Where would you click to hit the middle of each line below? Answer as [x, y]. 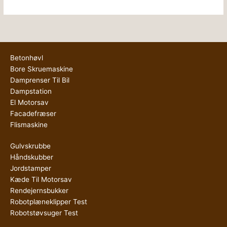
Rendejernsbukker [39, 191]
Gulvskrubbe [30, 146]
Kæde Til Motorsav [41, 180]
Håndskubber [32, 157]
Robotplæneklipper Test [49, 202]
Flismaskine [29, 125]
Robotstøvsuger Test [44, 213]
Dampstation [31, 91]
